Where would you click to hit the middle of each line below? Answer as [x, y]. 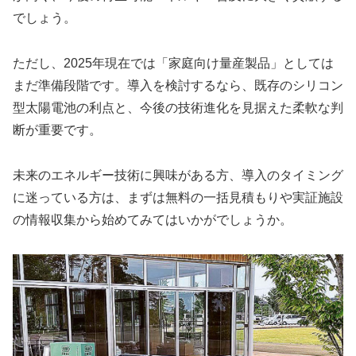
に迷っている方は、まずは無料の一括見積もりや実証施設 [178, 197]
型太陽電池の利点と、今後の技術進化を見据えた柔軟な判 [178, 108]
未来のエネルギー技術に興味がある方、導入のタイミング [178, 175]
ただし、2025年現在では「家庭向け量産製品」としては [173, 64]
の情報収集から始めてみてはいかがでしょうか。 [153, 219]
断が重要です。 [57, 130]
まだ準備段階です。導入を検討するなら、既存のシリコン [178, 86]
